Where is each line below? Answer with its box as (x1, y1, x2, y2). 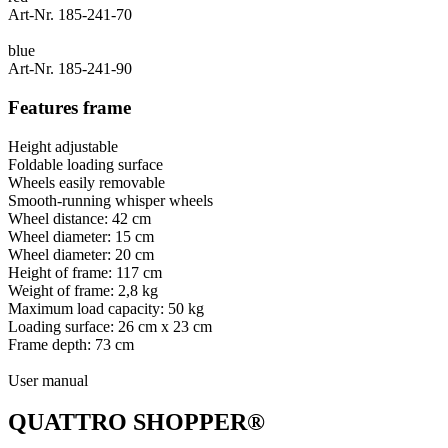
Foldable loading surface (8, 155, 163, 173)
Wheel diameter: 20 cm (8, 245, 154, 263)
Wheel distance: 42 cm (8, 209, 151, 227)
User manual (8, 371, 88, 389)
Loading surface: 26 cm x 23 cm (8, 317, 212, 335)
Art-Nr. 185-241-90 (8, 60, 132, 78)
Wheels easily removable (8, 173, 165, 191)
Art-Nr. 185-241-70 (8, 6, 132, 24)
